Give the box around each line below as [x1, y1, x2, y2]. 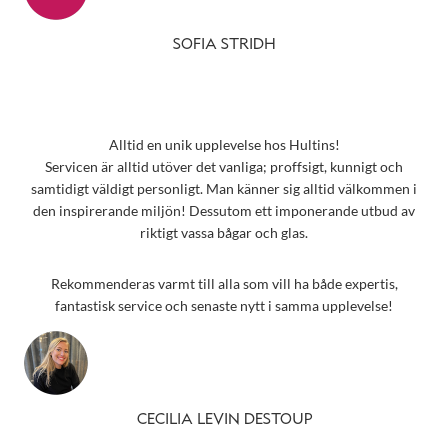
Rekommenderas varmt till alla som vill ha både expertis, [50, 274, 398, 292]
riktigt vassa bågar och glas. [140, 224, 308, 242]
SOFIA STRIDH [172, 37, 276, 52]
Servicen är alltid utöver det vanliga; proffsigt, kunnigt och [45, 158, 403, 176]
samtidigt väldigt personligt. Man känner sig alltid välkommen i [31, 180, 417, 198]
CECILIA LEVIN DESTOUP [136, 413, 312, 428]
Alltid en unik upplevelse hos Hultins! [108, 136, 340, 154]
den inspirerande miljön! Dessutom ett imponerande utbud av [33, 202, 415, 220]
